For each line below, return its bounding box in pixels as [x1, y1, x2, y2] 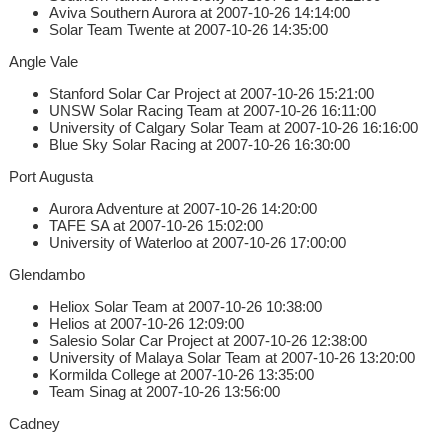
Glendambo [8, 265, 85, 283]
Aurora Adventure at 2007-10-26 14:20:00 [48, 199, 317, 217]
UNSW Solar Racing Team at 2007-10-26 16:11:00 [48, 101, 376, 119]
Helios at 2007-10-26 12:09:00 [48, 314, 244, 332]
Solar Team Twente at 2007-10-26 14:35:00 [48, 20, 328, 38]
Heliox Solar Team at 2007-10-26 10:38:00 [48, 297, 322, 315]
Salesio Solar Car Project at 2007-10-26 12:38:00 [48, 331, 367, 349]
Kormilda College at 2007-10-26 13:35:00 [48, 365, 314, 383]
